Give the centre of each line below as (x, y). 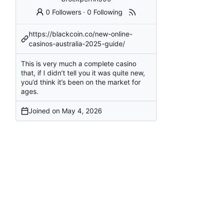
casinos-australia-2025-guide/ (77, 43)
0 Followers (64, 12)
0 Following (105, 12)
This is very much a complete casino (79, 63)
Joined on (45, 110)
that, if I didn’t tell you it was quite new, (83, 73)
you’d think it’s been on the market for (81, 82)
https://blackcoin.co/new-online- (81, 34)
